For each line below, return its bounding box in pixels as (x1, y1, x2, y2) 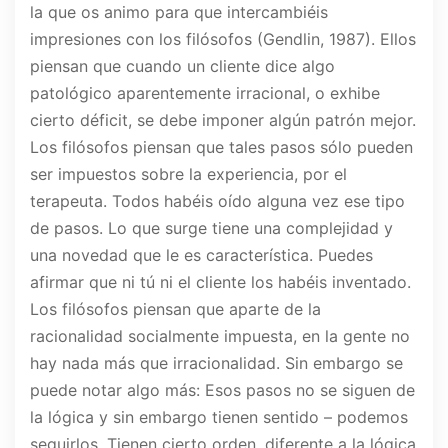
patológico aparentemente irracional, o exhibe (30, 83, 380, 104)
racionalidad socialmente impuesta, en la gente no (30, 326, 410, 347)
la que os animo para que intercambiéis (30, 2, 328, 23)
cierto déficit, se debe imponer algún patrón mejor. (30, 110, 416, 131)
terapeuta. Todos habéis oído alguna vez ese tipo (30, 191, 405, 212)
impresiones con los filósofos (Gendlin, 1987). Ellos (30, 29, 416, 50)
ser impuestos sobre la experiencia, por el (30, 164, 347, 185)
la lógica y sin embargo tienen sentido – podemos (30, 407, 408, 428)
